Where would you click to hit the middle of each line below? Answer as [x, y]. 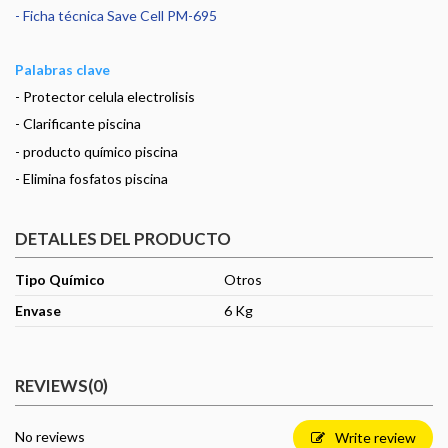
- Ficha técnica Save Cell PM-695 [116, 15]
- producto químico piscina [96, 151]
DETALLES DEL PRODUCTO [123, 238]
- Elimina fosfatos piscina [91, 178]
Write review [394, 437]
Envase [38, 311]
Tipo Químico [60, 280]
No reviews [50, 437]
